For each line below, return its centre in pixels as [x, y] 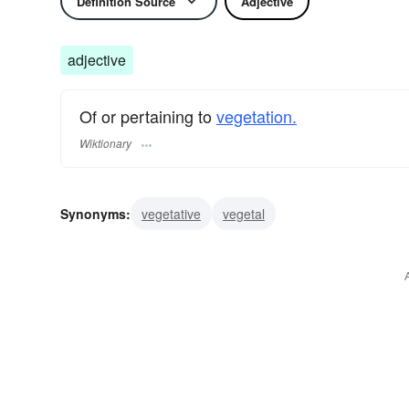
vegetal [244, 214]
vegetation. [257, 116]
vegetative [171, 214]
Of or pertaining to [148, 116]
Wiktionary [105, 143]
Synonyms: [95, 214]
